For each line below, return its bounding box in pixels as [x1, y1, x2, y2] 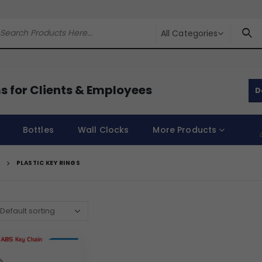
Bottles [22, 123, 54, 136]
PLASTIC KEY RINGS [16, 158, 80, 167]
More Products [153, 123, 217, 136]
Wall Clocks [77, 123, 129, 136]
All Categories [161, 27, 218, 39]
